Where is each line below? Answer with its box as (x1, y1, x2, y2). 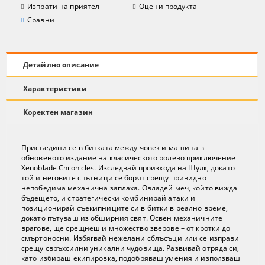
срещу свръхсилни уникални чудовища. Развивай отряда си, (21, 243, 240, 254)
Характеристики (23, 83, 87, 93)
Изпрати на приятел (27, 1, 100, 12)
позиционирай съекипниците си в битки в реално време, (21, 203, 228, 214)
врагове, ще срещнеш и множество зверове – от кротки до (21, 223, 231, 234)
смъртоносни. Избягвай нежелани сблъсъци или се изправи (21, 233, 240, 244)
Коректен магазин (23, 106, 93, 117)
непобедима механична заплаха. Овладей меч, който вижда (21, 183, 238, 193)
